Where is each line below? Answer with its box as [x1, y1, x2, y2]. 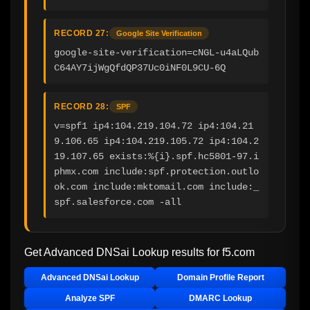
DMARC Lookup [189, 293, 252, 303]
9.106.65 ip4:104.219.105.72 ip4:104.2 [54, 135, 259, 147]
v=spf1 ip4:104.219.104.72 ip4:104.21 [54, 120, 253, 131]
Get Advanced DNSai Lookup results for [24, 246, 222, 258]
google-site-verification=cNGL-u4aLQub [54, 46, 259, 58]
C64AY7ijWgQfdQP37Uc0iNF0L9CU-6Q [54, 62, 226, 73]
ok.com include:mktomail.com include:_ [54, 181, 259, 192]
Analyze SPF [64, 293, 115, 303]
